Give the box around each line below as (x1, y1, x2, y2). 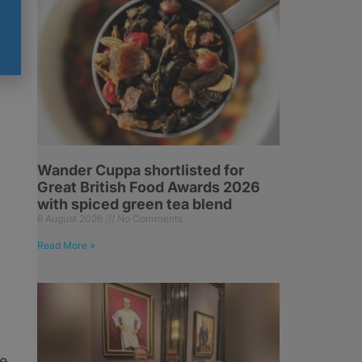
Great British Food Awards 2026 (37, 179, 260, 196)
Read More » (37, 239, 95, 251)
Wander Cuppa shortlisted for (37, 162, 244, 179)
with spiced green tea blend (37, 196, 232, 213)
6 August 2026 (37, 213, 105, 225)
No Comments (115, 213, 183, 225)
